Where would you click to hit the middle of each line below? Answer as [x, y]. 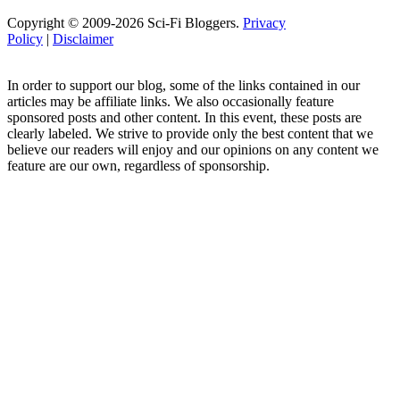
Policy [25, 38]
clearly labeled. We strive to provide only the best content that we [190, 133]
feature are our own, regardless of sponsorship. [138, 165]
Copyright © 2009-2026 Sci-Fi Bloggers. [125, 22]
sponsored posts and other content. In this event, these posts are [184, 117]
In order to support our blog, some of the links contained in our [183, 85]
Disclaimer [83, 38]
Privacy [264, 22]
